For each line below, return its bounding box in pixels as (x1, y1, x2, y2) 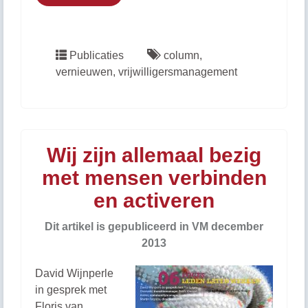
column (164, 49, 199, 61)
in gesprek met (35, 284, 107, 296)
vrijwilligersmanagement (118, 66, 237, 78)
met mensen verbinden (41, 166, 267, 189)
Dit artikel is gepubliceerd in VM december (45, 221, 263, 232)
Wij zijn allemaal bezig (47, 144, 261, 166)
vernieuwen (56, 66, 113, 78)
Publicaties (69, 49, 124, 61)
